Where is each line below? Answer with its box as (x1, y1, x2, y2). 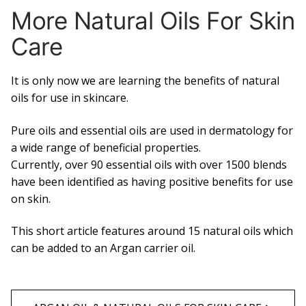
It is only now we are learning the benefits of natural (11, 73, 279, 89)
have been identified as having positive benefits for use (11, 173, 293, 189)
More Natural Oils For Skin (11, 6, 294, 36)
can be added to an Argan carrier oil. (11, 240, 195, 256)
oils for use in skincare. (11, 90, 128, 106)
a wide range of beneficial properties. (11, 139, 201, 155)
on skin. (11, 191, 51, 206)
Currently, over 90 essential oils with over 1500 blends (11, 156, 287, 172)
